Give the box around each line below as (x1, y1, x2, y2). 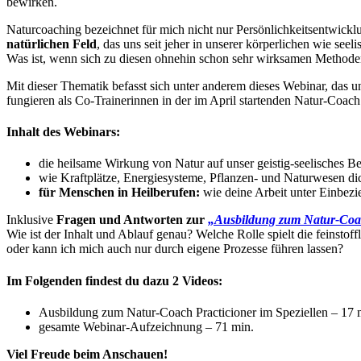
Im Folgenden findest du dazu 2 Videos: (6, 273, 222, 288)
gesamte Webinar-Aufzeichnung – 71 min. (39, 319, 254, 334)
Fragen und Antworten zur (56, 213, 205, 227)
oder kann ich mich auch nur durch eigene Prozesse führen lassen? (6, 242, 343, 256)
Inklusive (6, 213, 56, 227)
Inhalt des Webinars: (6, 125, 120, 139)
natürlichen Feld (6, 36, 97, 51)
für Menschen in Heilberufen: (39, 185, 200, 200)
